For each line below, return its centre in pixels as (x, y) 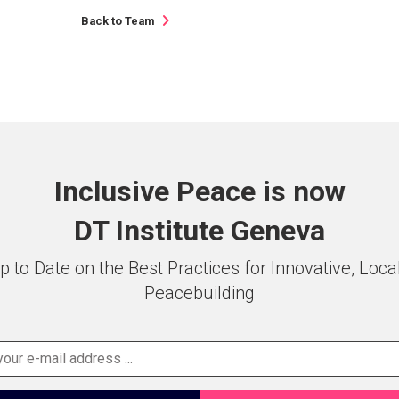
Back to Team (118, 20)
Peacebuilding (199, 293)
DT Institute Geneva (199, 230)
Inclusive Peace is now (199, 191)
